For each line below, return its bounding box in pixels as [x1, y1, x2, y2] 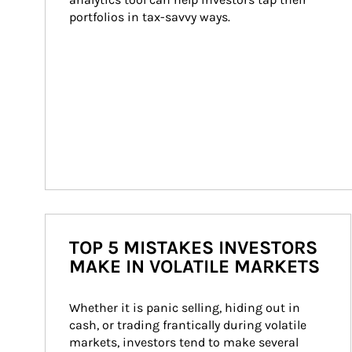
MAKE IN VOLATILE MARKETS [69, 255, 320, 277]
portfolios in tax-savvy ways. [69, 9, 230, 24]
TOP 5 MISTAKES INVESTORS [69, 236, 317, 258]
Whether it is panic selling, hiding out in [69, 300, 303, 315]
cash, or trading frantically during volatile [69, 317, 310, 332]
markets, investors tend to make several [69, 335, 302, 350]
